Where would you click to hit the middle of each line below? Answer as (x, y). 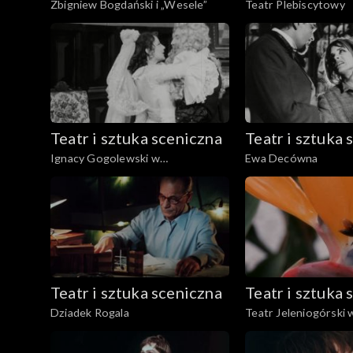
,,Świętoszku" (85, 175)
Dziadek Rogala (90, 313)
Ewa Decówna (282, 158)
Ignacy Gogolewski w (105, 158)
